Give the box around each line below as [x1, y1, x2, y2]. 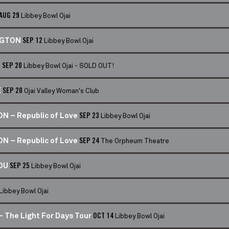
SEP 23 [79, 112, 101, 120]
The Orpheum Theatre [101, 136, 169, 145]
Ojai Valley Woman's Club [24, 86, 99, 95]
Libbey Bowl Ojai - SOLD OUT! [24, 61, 114, 70]
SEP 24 [79, 137, 101, 145]
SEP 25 [10, 162, 31, 170]
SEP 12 [22, 37, 44, 45]
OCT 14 [93, 212, 115, 220]
